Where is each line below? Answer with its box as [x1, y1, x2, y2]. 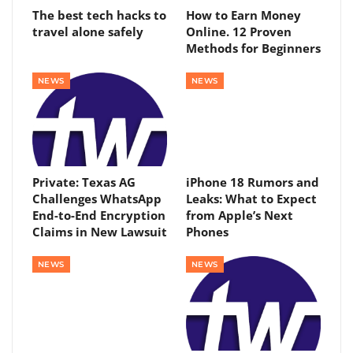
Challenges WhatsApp [32, 191, 162, 207]
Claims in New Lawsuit [32, 224, 167, 240]
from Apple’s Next [186, 207, 293, 224]
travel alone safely [32, 23, 143, 39]
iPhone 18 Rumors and [186, 174, 319, 191]
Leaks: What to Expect [186, 191, 317, 207]
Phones [186, 224, 229, 240]
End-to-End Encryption [32, 207, 165, 224]
